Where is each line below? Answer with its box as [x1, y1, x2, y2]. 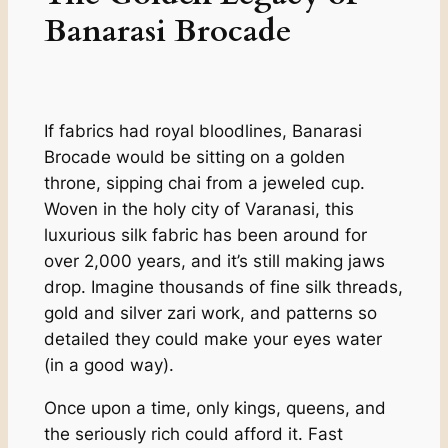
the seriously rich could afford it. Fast [43, 423, 343, 444]
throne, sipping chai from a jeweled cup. [43, 173, 365, 194]
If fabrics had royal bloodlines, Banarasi [43, 121, 362, 142]
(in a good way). [43, 355, 174, 376]
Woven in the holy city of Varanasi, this [43, 199, 354, 220]
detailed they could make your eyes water [43, 329, 382, 350]
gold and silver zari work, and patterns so [43, 303, 377, 324]
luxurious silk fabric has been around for [43, 225, 367, 246]
